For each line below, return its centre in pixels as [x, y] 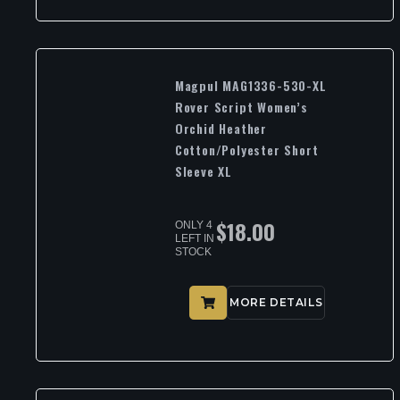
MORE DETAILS [276, 303]
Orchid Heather [221, 128]
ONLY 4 [193, 225]
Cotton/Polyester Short [246, 149]
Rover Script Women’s [241, 106]
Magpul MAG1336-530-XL [250, 85]
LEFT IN [194, 238]
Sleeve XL [204, 171]
